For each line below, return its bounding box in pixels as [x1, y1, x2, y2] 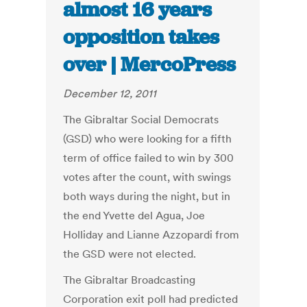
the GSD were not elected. [63, 247, 197, 261]
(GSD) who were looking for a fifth [63, 132, 232, 146]
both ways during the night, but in [63, 189, 231, 204]
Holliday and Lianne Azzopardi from [63, 228, 240, 242]
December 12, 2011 [63, 86, 157, 101]
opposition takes [63, 24, 220, 51]
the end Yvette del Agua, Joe [63, 208, 206, 223]
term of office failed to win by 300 [63, 151, 234, 165]
